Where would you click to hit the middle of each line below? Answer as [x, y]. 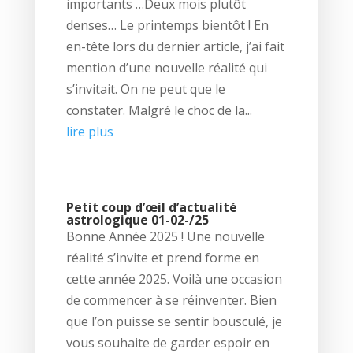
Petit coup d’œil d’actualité [151, 208]
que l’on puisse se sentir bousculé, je [174, 322]
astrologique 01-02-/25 [137, 220]
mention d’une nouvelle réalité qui [166, 67]
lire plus [89, 131]
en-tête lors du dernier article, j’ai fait [175, 46]
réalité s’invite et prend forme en [162, 258]
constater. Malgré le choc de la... [159, 110]
